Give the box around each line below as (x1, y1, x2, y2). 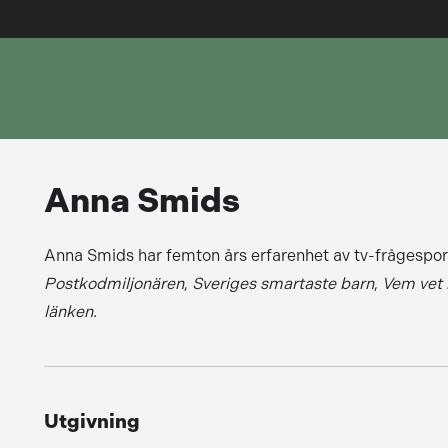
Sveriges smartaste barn (191, 274, 374, 293)
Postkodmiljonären (43, 274, 184, 293)
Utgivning (43, 409, 140, 433)
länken (43, 302, 93, 321)
